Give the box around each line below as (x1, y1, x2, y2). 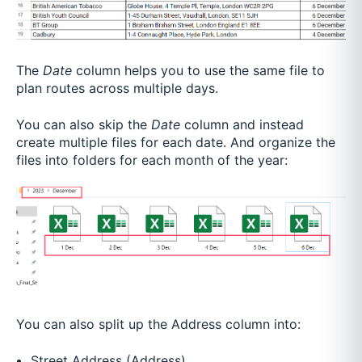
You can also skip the (16, 116, 147, 133)
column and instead (184, 116, 304, 133)
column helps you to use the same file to (76, 62, 325, 79)
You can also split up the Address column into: (16, 315, 301, 332)
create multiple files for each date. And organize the (16, 133, 335, 150)
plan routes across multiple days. (16, 80, 222, 97)
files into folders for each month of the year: (16, 151, 288, 168)
